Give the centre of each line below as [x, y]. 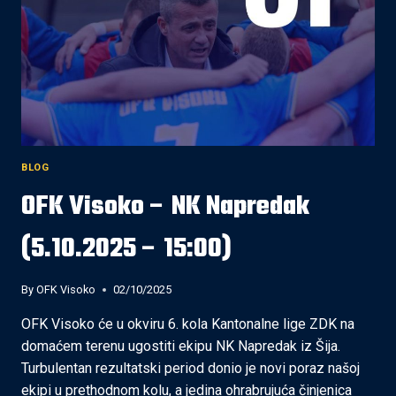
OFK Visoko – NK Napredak [165, 206]
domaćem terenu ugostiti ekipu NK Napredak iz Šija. [181, 346]
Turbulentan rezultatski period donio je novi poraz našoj [190, 369]
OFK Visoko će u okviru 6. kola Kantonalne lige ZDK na [188, 324]
